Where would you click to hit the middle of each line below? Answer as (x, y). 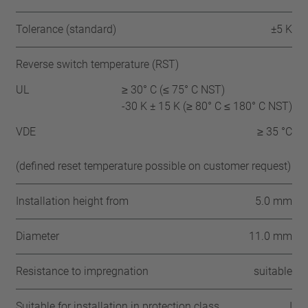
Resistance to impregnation (82, 271)
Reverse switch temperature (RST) (98, 64)
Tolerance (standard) (66, 29)
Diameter (38, 236)
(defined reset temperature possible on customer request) (154, 166)
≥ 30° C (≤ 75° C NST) (173, 90)
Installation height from (73, 201)
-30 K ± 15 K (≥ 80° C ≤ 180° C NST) (207, 106)
